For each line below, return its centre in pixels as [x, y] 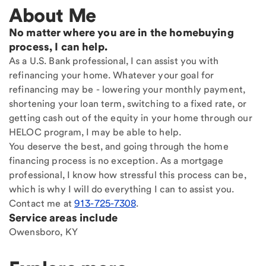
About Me [53, 15]
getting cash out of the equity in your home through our [131, 118]
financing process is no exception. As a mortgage [116, 161]
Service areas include [63, 218]
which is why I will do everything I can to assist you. [122, 189]
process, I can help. [58, 47]
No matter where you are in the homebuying [121, 33]
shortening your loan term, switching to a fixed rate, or [128, 104]
